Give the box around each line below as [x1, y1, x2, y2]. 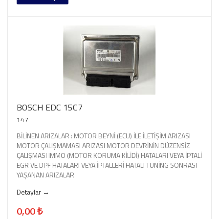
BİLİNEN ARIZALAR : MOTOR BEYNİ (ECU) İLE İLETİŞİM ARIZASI [17, 130, 191, 141]
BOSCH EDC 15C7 [17, 100, 83, 114]
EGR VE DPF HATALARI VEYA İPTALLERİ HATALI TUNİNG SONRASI [17, 159, 197, 170]
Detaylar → [17, 186, 49, 197]
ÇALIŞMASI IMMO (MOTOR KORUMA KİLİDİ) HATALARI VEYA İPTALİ [17, 150, 202, 160]
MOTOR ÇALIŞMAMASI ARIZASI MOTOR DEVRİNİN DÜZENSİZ [17, 140, 190, 151]
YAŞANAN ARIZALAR [17, 169, 74, 180]
